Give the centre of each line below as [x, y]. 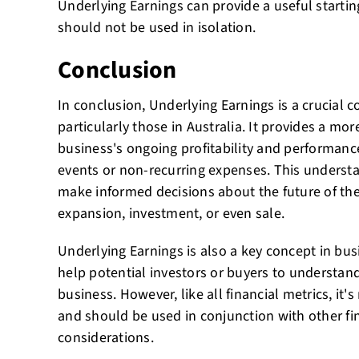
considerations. [106, 338]
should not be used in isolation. [157, 28]
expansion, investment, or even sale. [171, 214]
